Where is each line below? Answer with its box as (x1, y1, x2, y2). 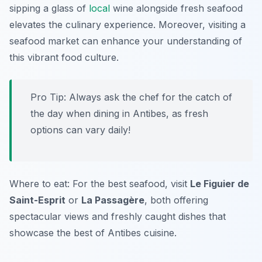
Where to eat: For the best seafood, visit (9, 178, 190, 190)
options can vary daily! (30, 124, 130, 136)
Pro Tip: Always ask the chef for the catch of (30, 91, 232, 104)
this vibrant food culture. (9, 51, 119, 64)
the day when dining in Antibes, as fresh (30, 108, 208, 120)
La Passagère (81, 194, 144, 206)
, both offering (144, 194, 208, 206)
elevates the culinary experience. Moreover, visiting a (9, 19, 246, 31)
